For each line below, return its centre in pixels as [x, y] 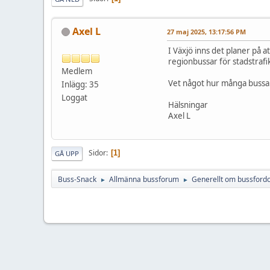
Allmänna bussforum [144, 179]
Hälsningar [188, 105]
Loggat [74, 97]
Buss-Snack [77, 179]
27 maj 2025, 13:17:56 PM [206, 31]
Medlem [77, 71]
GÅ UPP [67, 153]
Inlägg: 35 [80, 84]
